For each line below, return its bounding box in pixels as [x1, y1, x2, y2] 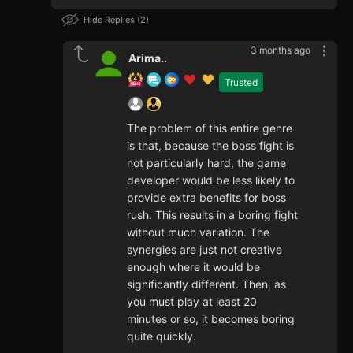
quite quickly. [127, 329, 196, 344]
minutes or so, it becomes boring [127, 312, 295, 326]
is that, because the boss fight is [127, 139, 294, 153]
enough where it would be [127, 260, 260, 274]
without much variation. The [127, 225, 269, 240]
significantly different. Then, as [127, 277, 286, 292]
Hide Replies [84, 14, 137, 26]
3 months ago [251, 44, 310, 57]
